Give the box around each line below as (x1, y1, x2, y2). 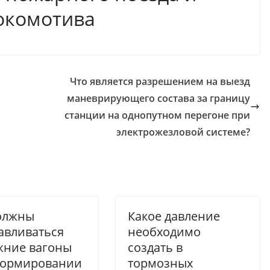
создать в (128, 239, 183, 256)
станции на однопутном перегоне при (64, 108, 250, 122)
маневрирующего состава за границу (67, 92, 250, 105)
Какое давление (128, 208, 220, 224)
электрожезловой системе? (116, 125, 250, 139)
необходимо (128, 224, 201, 240)
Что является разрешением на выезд (70, 75, 250, 88)
